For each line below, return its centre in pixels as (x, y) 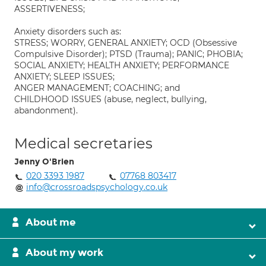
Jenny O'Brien (44, 162)
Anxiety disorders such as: (68, 31)
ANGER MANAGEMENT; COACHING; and (97, 88)
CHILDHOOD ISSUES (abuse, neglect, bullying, (110, 99)
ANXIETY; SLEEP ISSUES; (64, 77)
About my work (64, 253)
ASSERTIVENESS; (50, 9)
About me (51, 222)
